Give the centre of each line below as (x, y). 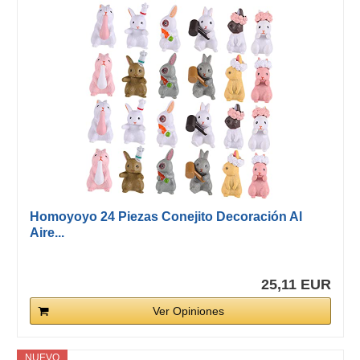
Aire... (47, 233)
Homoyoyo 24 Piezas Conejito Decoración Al (166, 217)
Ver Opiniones (188, 311)
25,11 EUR (296, 285)
